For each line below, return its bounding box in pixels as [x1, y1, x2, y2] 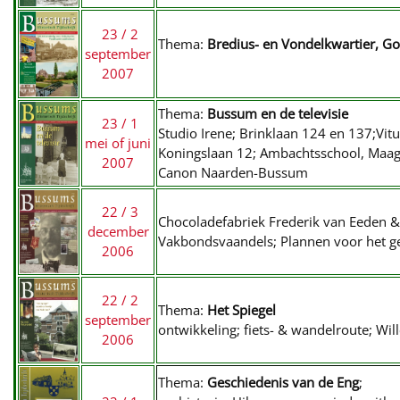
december [87, 222, 149, 240]
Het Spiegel [207, 301, 276, 319]
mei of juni [85, 134, 151, 152]
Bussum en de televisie [207, 104, 348, 122]
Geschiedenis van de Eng [204, 373, 359, 391]
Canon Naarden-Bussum [158, 163, 308, 181]
